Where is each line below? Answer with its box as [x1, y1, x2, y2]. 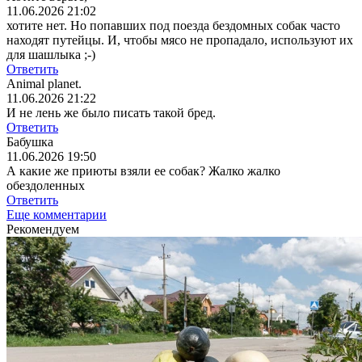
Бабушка [6, 135, 53, 149]
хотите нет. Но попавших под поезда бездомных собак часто [6, 19, 340, 33]
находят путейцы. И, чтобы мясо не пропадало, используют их [6, 33, 353, 48]
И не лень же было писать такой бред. [6, 106, 216, 120]
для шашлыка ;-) [6, 48, 95, 62]
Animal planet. [6, 77, 82, 91]
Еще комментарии [6, 208, 107, 222]
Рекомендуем [6, 222, 79, 237]
